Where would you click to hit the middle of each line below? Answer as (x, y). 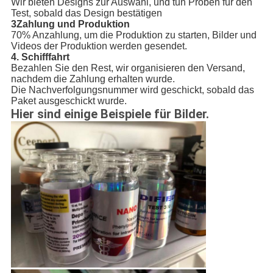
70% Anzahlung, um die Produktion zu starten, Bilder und (133, 35)
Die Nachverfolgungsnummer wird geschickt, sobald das (132, 90)
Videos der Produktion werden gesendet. (99, 46)
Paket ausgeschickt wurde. (69, 101)
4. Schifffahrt (40, 57)
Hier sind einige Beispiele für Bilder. (110, 114)
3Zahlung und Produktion (70, 24)
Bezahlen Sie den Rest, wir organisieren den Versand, (128, 68)
